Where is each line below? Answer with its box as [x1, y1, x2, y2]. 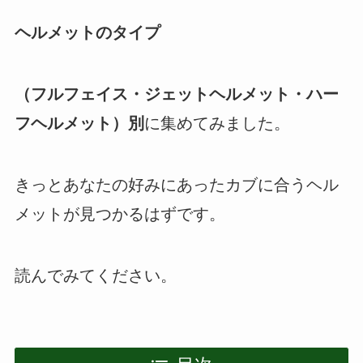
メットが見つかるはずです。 [14, 204, 225, 223]
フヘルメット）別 [14, 113, 144, 132]
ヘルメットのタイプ [14, 23, 160, 41]
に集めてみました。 [143, 113, 322, 132]
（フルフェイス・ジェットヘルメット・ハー [14, 84, 339, 103]
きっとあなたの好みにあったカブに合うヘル [14, 175, 339, 194]
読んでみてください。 [14, 266, 177, 284]
